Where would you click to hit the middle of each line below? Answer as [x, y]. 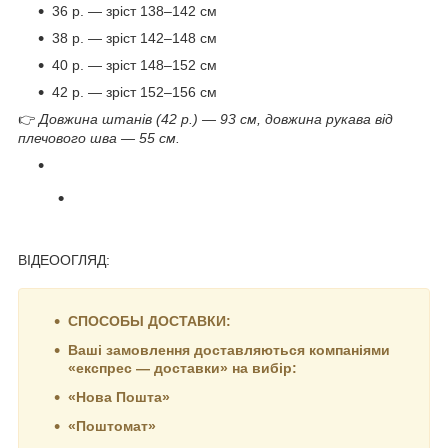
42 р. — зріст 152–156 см [134, 92]
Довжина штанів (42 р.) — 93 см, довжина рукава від [216, 119]
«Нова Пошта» [119, 396]
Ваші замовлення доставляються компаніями [229, 349]
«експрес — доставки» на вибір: [182, 367]
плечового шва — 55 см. [99, 138]
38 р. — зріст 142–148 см [134, 38]
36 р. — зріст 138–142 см [134, 11]
